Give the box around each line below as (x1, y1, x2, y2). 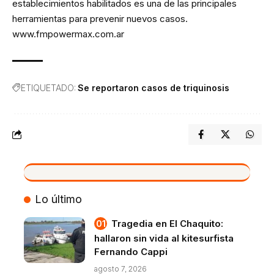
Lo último (34, 192, 82, 206)
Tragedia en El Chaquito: (111, 217, 223, 229)
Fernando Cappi (94, 245, 168, 257)
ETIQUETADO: (21, 82, 76, 93)
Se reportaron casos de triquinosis (78, 82, 229, 93)
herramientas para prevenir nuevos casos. (12, 12, 188, 24)
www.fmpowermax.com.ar (12, 28, 124, 40)
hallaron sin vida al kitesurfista (94, 232, 234, 244)
